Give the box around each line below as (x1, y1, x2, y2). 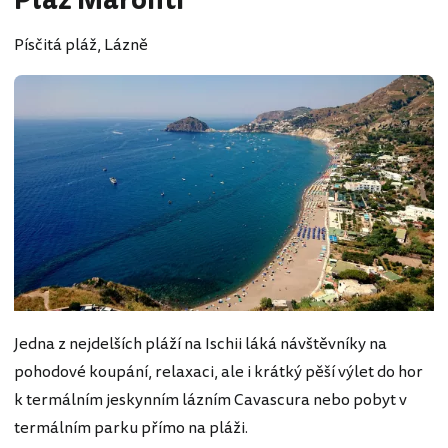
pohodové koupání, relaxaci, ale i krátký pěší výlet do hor (14, 360, 423, 385)
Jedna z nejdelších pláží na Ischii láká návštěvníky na (14, 332, 387, 357)
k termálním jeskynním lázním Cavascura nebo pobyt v (14, 388, 407, 413)
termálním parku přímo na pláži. (14, 416, 248, 441)
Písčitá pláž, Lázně (14, 33, 148, 57)
